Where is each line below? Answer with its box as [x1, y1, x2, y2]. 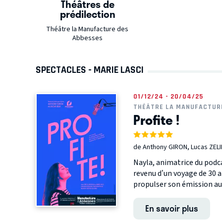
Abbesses [72, 33, 103, 44]
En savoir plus [145, 202, 198, 215]
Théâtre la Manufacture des [46, 24, 129, 35]
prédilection [60, 6, 116, 22]
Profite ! [133, 110, 179, 130]
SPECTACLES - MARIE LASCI [36, 64, 144, 76]
